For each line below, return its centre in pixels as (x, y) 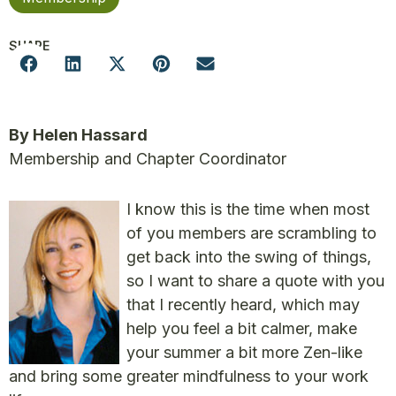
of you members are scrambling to (251, 233)
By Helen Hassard (78, 135)
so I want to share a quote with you (255, 281)
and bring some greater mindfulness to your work (189, 376)
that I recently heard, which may (243, 305)
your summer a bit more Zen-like (244, 352)
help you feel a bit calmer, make (242, 328)
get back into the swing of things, (249, 257)
